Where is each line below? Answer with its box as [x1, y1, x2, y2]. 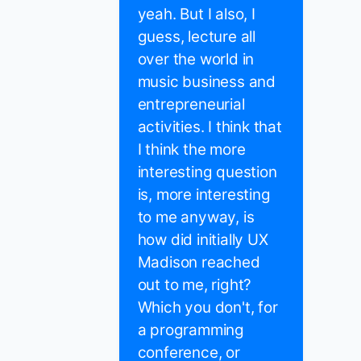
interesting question [137, 163, 277, 182]
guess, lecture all [137, 27, 255, 47]
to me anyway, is [137, 208, 255, 227]
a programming [137, 321, 244, 340]
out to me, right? [137, 276, 252, 295]
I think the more [137, 140, 246, 160]
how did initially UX [137, 230, 268, 250]
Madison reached [137, 253, 260, 272]
